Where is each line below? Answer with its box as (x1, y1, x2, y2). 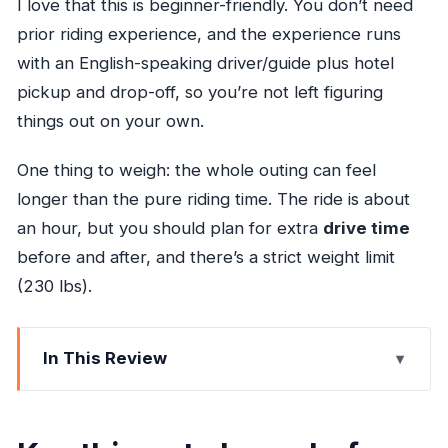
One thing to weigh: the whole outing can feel (16, 160, 376, 181)
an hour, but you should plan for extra (16, 218, 323, 239)
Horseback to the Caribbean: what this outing (43, 417, 383, 437)
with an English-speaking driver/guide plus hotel (16, 53, 394, 74)
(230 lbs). (16, 276, 92, 297)
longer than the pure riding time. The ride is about (16, 189, 410, 210)
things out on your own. (16, 111, 204, 132)
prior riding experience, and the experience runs (16, 24, 401, 45)
